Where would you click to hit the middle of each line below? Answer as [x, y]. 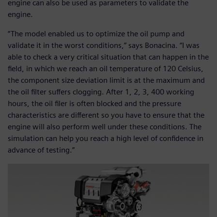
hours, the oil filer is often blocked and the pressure [94, 104]
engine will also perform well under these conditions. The [105, 127]
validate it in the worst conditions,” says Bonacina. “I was [104, 46]
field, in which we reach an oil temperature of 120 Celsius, [106, 69]
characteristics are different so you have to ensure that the [106, 115]
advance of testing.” [41, 150]
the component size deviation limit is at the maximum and [106, 80]
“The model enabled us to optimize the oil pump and [96, 34]
